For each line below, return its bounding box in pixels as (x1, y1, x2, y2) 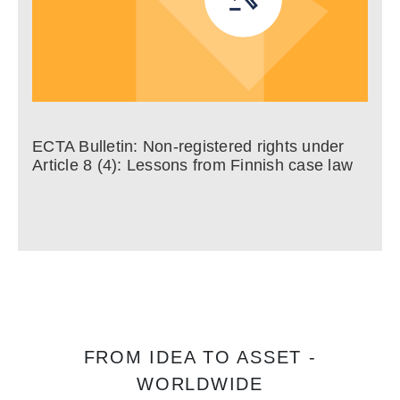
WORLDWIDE (137, 374, 263, 394)
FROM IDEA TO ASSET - (83, 347, 317, 367)
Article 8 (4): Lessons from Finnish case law (32, 156, 353, 174)
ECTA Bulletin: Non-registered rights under (32, 137, 345, 155)
